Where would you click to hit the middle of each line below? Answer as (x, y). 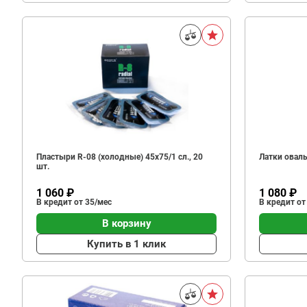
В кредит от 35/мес (74, 202)
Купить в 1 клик (126, 244)
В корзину (126, 223)
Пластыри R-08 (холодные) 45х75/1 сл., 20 (120, 157)
